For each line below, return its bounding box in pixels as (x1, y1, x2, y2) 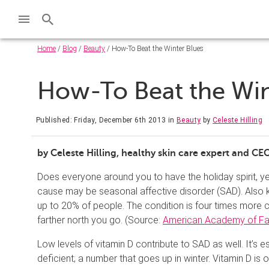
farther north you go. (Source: (37, 214, 163, 226)
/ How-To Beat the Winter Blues (105, 44, 204, 53)
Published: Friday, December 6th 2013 (36, 115, 166, 124)
